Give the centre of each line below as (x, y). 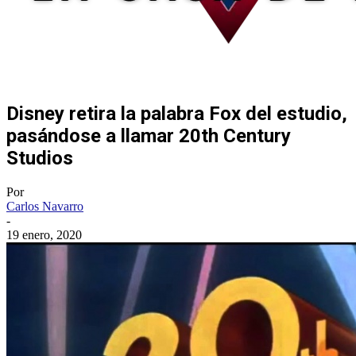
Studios (40, 158)
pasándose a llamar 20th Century (149, 135)
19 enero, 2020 (44, 234)
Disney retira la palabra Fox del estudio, (177, 113)
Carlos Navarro (45, 206)
